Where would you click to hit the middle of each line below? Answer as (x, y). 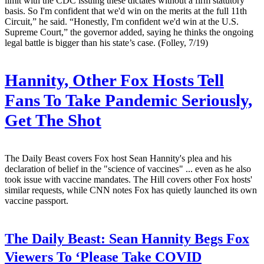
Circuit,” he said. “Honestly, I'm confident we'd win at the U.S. (122, 21)
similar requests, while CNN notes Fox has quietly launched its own (131, 190)
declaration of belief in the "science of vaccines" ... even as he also (128, 169)
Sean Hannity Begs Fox (177, 238)
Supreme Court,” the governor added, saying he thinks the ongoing (129, 32)
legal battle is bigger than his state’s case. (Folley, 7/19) (106, 42)
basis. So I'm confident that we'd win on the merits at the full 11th (126, 11)
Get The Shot (53, 120)
